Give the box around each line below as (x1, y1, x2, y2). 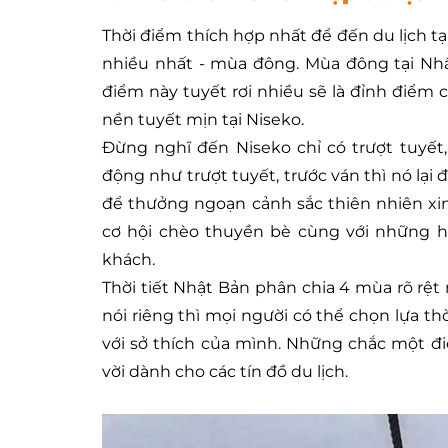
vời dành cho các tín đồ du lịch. (102, 362, 348, 382)
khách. (102, 250, 155, 270)
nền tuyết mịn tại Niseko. (102, 110, 304, 130)
